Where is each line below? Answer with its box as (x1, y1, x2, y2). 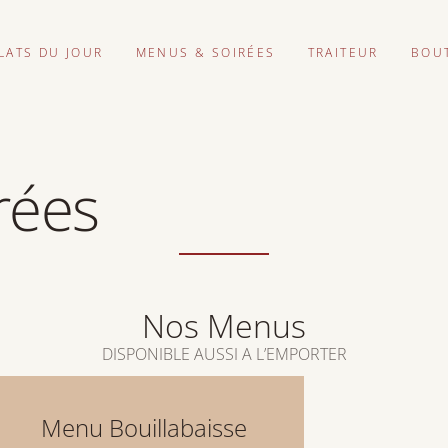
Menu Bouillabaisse (41, 411, 247, 445)
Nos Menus (142, 304, 306, 348)
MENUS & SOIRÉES (135, 44, 276, 61)
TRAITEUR (307, 44, 379, 61)
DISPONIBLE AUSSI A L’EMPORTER (101, 343, 347, 366)
